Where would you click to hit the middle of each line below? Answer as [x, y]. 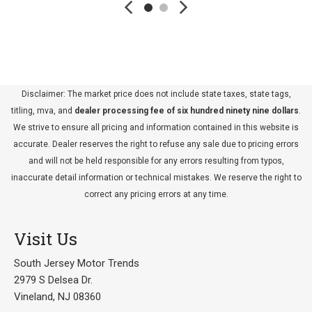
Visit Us [46, 239]
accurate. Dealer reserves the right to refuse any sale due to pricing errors [156, 144]
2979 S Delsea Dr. [53, 280]
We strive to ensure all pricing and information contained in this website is [156, 127]
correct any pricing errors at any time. [156, 194]
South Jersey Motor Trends [77, 263]
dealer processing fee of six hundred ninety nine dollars [186, 111]
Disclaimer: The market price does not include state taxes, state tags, [156, 94]
